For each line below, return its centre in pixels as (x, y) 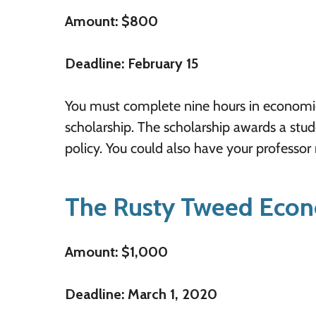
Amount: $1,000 (116, 252)
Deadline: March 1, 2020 (141, 294)
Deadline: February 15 (132, 63)
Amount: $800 (111, 21)
